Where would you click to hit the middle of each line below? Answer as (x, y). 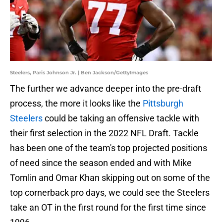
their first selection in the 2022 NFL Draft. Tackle (104, 133)
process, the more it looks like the (76, 104)
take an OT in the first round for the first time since (108, 208)
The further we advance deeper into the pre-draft (106, 89)
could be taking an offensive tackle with (121, 118)
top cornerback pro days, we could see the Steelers (110, 193)
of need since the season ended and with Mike (101, 163)
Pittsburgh (163, 104)
